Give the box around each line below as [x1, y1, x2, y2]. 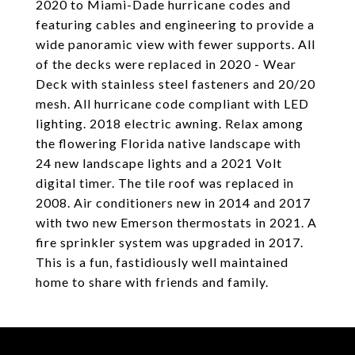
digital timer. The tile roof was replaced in [36, 175, 294, 190]
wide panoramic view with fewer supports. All [36, 36, 315, 52]
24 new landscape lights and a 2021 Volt [36, 155, 282, 170]
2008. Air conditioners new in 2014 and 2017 [36, 195, 311, 210]
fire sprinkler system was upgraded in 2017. [36, 235, 303, 250]
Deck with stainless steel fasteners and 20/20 [36, 76, 315, 91]
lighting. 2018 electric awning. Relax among [36, 116, 303, 131]
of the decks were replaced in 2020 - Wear [36, 56, 296, 71]
